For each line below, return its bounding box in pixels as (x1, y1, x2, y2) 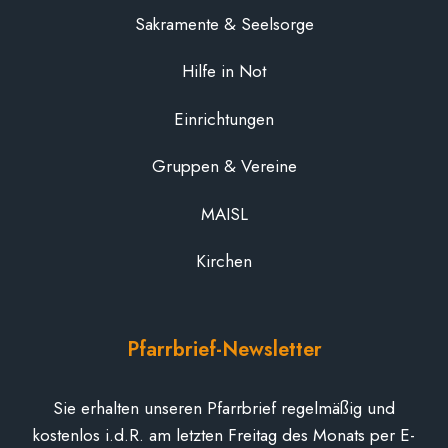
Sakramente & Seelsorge (134, 12, 314, 37)
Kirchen (196, 248, 252, 273)
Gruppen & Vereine (151, 154, 297, 179)
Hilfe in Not (182, 59, 266, 84)
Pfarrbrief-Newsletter (126, 335, 322, 365)
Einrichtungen (174, 106, 274, 131)
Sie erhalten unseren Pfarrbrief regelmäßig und (53, 396, 395, 421)
